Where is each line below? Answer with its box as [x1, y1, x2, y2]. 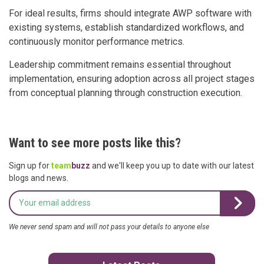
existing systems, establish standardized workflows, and [9, 21, 244, 33]
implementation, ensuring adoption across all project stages [9, 72, 255, 84]
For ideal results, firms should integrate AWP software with [9, 7, 252, 19]
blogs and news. [9, 173, 68, 183]
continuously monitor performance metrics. [9, 35, 184, 47]
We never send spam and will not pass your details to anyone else [9, 222, 209, 231]
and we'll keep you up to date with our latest [90, 160, 254, 170]
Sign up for [9, 160, 51, 170]
